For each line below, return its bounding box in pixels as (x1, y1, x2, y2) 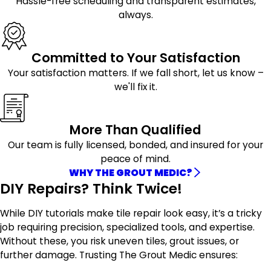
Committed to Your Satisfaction (31, 48, 240, 67)
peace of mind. (100, 152, 171, 165)
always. (118, 8, 153, 22)
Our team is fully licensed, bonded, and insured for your (8, 138, 263, 151)
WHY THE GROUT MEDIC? (69, 166, 193, 179)
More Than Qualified (70, 120, 201, 139)
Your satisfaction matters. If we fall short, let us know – (7, 66, 264, 79)
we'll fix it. (114, 80, 157, 93)
